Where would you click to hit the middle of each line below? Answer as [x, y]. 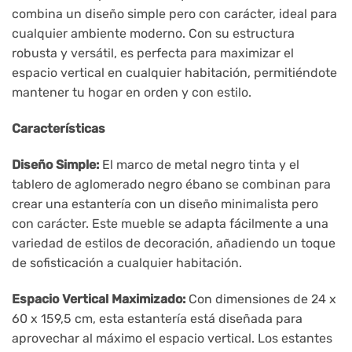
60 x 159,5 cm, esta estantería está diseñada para [157, 318]
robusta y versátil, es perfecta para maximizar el [153, 53]
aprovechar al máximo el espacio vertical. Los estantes [172, 338]
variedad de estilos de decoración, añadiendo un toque [174, 243]
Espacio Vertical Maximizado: [99, 299]
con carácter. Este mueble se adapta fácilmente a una [170, 223]
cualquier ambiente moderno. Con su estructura [153, 34]
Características [59, 128]
